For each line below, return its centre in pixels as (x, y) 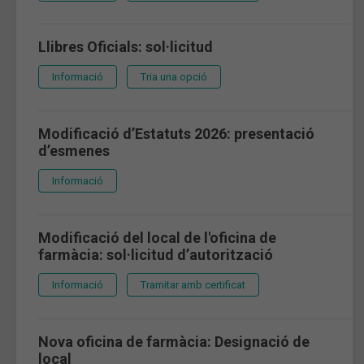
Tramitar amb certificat (193, 284)
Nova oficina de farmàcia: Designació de (174, 341)
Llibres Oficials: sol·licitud (126, 46)
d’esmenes (74, 150)
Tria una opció (174, 76)
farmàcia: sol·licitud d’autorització (156, 254)
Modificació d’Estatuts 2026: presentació (176, 133)
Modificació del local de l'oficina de (157, 237)
